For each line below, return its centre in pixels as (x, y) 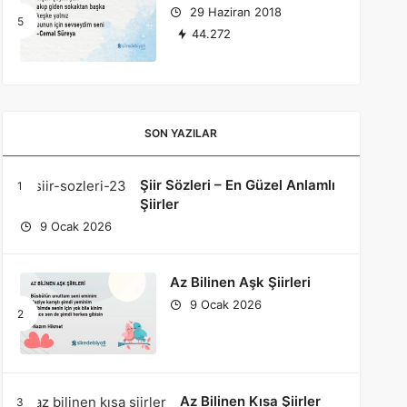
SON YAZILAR (181, 133)
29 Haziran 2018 (233, 12)
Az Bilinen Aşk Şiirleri (240, 282)
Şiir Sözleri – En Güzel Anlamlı (237, 185)
